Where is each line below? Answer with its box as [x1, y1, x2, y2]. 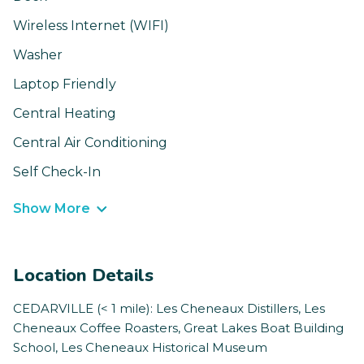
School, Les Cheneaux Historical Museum [13, 340, 267, 356]
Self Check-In [13, 164, 101, 180]
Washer [13, 47, 63, 63]
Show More [13, 201, 90, 217]
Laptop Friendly [13, 76, 116, 93]
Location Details [13, 263, 154, 288]
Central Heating [13, 106, 116, 122]
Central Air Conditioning [13, 135, 167, 151]
